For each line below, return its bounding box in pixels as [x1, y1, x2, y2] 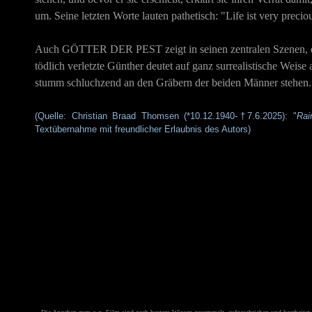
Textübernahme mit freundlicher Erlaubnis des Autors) [35, 124, 251, 134]
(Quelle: [35, 111, 72, 121]
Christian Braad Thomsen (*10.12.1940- [71, 111, 238, 121]
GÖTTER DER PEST [62, 43, 162, 55]
